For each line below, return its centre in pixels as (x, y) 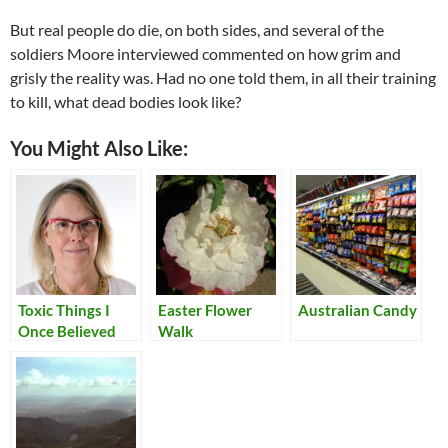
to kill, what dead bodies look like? (125, 102)
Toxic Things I (64, 310)
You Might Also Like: (99, 148)
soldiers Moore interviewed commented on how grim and (205, 54)
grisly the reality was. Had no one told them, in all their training (223, 78)
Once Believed (67, 331)
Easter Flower (205, 310)
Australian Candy (357, 310)
